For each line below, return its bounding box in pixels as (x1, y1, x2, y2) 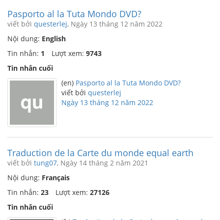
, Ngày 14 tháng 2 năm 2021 (57, 158, 148, 167)
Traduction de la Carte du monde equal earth (7, 147, 193, 159)
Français (42, 173, 70, 182)
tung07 (34, 158, 57, 167)
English (42, 34, 66, 43)
